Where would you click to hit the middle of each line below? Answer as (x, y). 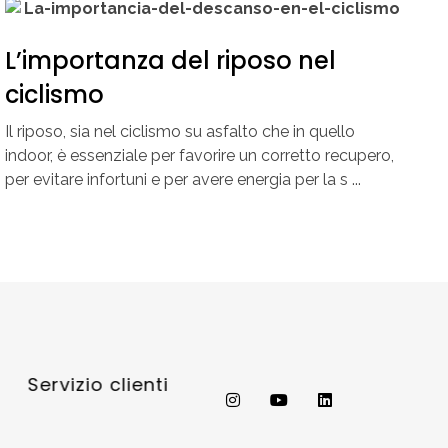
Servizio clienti (97, 384)
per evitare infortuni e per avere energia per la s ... (182, 179)
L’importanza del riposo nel (170, 60)
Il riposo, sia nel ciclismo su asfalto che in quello (179, 131)
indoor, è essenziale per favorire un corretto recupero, (199, 155)
